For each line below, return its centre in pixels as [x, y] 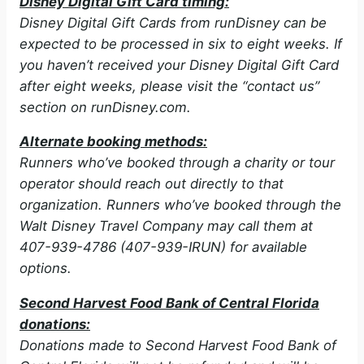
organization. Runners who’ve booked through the [180, 205]
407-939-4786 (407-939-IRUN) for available [163, 247]
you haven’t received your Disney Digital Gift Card [179, 65]
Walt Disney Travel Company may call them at [166, 226]
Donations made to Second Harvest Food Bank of [178, 346]
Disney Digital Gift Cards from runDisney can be [173, 22]
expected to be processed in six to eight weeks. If [181, 43]
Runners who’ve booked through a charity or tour [177, 163]
